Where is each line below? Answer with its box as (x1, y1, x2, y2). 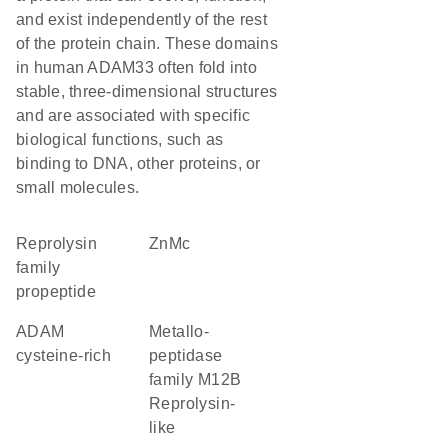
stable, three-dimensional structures (16, 83, 277, 100)
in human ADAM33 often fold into (16, 59, 257, 76)
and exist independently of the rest (16, 11, 267, 28)
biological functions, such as (16, 131, 224, 148)
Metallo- (149, 323, 163, 340)
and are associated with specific (16, 107, 250, 124)
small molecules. (16, 179, 139, 196)
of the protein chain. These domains (16, 35, 278, 52)
